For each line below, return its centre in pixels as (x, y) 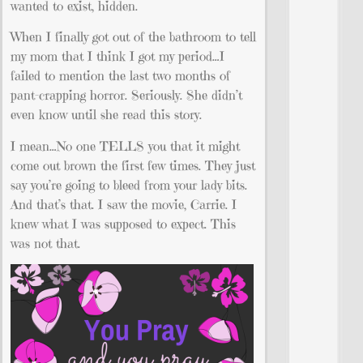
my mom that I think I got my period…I (117, 56)
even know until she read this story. (106, 115)
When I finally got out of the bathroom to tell (133, 37)
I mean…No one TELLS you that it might (125, 145)
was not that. (45, 243)
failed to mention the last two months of (120, 76)
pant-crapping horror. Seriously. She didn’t (126, 95)
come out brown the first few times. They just (133, 165)
